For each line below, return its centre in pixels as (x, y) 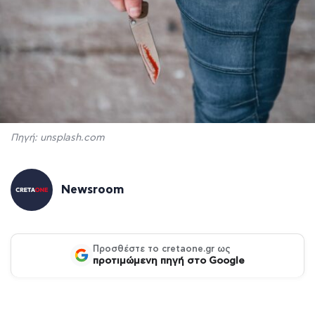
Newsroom (92, 189)
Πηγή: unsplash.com (58, 137)
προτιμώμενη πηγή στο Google (169, 261)
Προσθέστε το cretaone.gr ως (162, 249)
